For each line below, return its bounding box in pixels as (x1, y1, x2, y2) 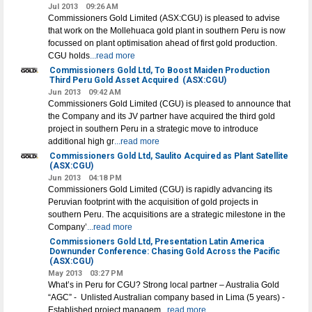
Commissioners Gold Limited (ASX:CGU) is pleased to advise (47, 13, 280, 23)
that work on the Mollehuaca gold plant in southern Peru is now (47, 26, 286, 36)
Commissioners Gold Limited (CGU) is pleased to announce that (47, 99, 290, 109)
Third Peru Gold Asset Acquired (49, 75, 178, 85)
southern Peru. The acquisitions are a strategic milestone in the (47, 210, 286, 219)
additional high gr (47, 136, 114, 146)
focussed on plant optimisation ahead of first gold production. (47, 38, 277, 48)
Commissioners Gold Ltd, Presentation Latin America (49, 237, 264, 247)
